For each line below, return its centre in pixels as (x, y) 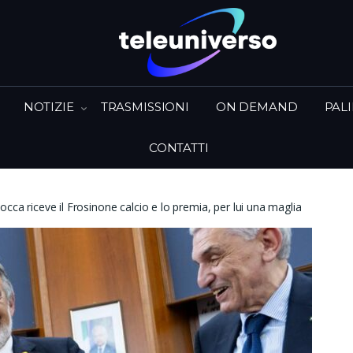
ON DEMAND (256, 106)
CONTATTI (178, 147)
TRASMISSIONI (145, 106)
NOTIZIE (48, 106)
